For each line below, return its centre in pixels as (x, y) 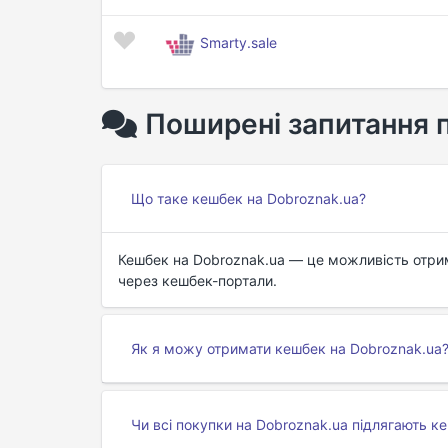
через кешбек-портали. (197, 280)
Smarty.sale (238, 42)
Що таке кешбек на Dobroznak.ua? (248, 198)
